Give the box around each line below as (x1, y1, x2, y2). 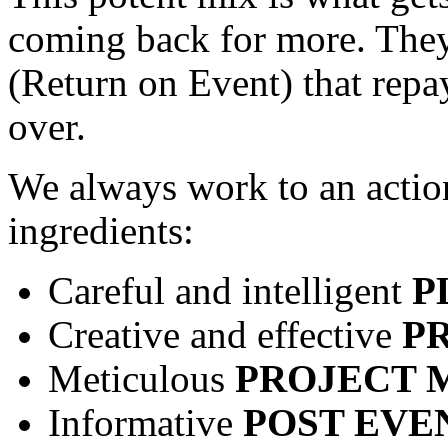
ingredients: (8, 209, 194, 252)
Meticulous (48, 357, 235, 400)
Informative (48, 401, 243, 444)
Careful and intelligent (48, 269, 412, 312)
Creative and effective (48, 313, 402, 356)
